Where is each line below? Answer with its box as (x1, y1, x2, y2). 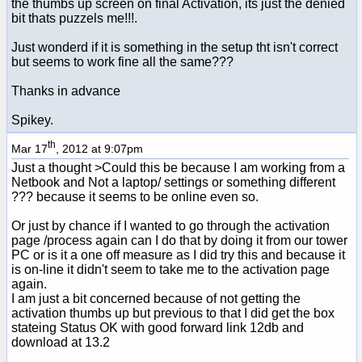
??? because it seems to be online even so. (11, 189, 259, 204)
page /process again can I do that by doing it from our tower (11, 233, 347, 247)
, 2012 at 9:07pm (56, 141, 143, 155)
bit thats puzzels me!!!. (11, 11, 137, 25)
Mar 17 (11, 141, 48, 155)
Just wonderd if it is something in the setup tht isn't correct (11, 40, 338, 54)
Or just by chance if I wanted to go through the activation (11, 218, 330, 233)
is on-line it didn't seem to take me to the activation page (11, 262, 330, 276)
